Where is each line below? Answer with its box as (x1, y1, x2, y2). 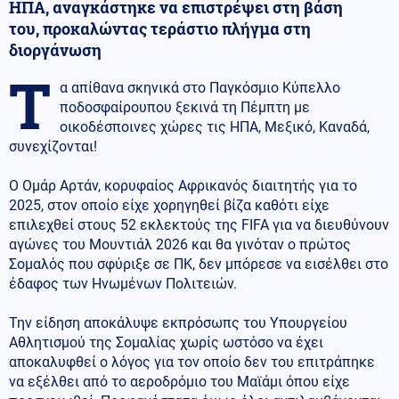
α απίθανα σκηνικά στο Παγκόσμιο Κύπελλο (60, 78, 340, 96)
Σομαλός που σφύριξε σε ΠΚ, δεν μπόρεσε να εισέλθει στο (9, 255, 388, 273)
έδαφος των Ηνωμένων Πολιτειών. (9, 274, 237, 292)
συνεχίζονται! (9, 137, 97, 155)
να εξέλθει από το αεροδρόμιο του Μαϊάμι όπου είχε (9, 372, 350, 390)
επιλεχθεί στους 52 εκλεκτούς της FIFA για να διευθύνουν (9, 216, 389, 233)
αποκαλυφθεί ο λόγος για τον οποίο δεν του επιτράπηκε (9, 353, 375, 370)
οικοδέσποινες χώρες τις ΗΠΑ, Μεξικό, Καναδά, (60, 118, 370, 135)
